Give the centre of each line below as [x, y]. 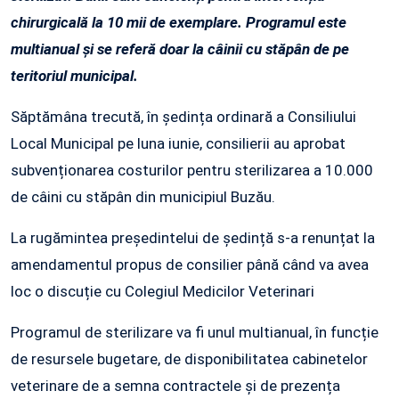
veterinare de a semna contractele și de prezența [175, 386]
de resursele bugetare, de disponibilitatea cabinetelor [189, 359]
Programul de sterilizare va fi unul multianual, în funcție [195, 333]
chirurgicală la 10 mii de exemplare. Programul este [179, 23]
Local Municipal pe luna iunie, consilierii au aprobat [178, 144]
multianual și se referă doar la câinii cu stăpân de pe [180, 49]
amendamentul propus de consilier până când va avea [190, 265]
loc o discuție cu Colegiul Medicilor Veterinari [163, 292]
